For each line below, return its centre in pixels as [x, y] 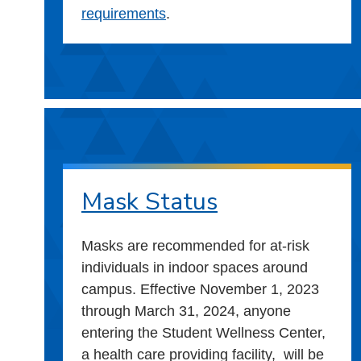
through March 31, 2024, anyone [186, 311]
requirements [124, 13]
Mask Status [149, 201]
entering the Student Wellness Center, [203, 332]
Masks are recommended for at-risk [195, 245]
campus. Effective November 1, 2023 [200, 289]
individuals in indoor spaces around [195, 267]
